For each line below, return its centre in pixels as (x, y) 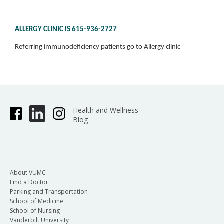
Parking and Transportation (49, 191)
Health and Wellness (105, 110)
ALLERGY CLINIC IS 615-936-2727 (66, 30)
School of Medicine (37, 201)
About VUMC (28, 172)
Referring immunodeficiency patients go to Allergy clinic (98, 47)
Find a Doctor (29, 182)
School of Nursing (35, 210)
